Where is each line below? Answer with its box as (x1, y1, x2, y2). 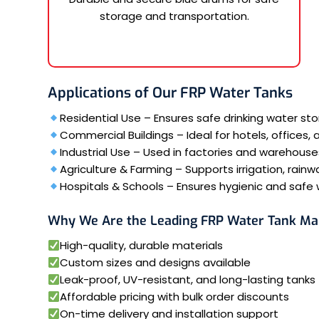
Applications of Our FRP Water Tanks (48, 83, 293, 103)
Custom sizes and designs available (60, 255, 251, 270)
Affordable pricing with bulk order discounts (60, 289, 290, 304)
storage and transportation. (99, 8, 249, 23)
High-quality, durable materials (60, 238, 224, 253)
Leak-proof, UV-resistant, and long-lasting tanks (60, 272, 316, 287)
